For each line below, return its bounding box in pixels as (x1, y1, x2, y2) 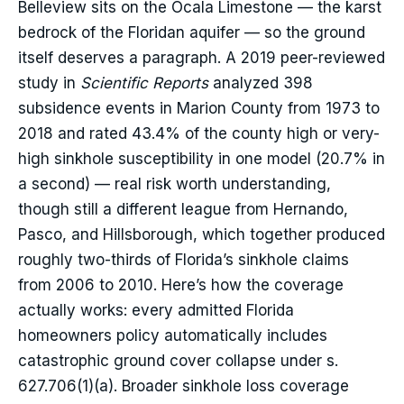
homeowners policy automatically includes (18, 326, 327, 345)
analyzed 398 (208, 74, 313, 93)
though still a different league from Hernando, (18, 200, 348, 219)
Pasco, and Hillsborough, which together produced (18, 225, 385, 244)
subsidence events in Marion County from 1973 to (18, 99, 380, 118)
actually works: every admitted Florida (18, 301, 294, 320)
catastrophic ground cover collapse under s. (18, 352, 338, 371)
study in (18, 74, 80, 93)
